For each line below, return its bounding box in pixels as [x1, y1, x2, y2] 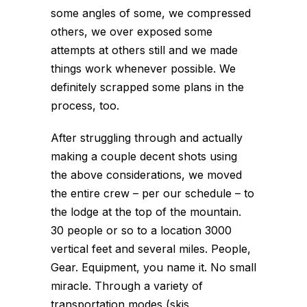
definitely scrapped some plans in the [51, 80, 244, 94]
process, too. [51, 99, 119, 112]
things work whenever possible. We [51, 62, 236, 75]
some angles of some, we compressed [51, 6, 251, 20]
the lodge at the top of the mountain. [51, 205, 241, 219]
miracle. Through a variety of [51, 279, 203, 293]
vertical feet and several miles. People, [51, 242, 251, 256]
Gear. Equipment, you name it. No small [51, 260, 256, 274]
